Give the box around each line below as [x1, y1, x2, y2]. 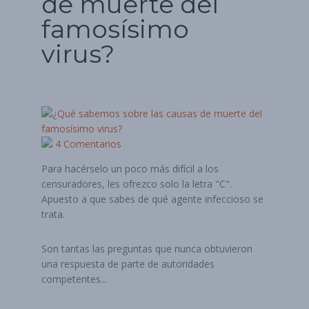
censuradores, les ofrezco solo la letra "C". [41, 177, 232, 190]
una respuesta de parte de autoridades [41, 257, 215, 270]
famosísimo [41, 14, 189, 44]
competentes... [41, 272, 107, 286]
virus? [41, 39, 114, 69]
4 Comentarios [52, 137, 121, 150]
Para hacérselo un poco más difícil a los [41, 162, 219, 175]
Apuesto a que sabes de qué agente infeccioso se [41, 192, 263, 206]
